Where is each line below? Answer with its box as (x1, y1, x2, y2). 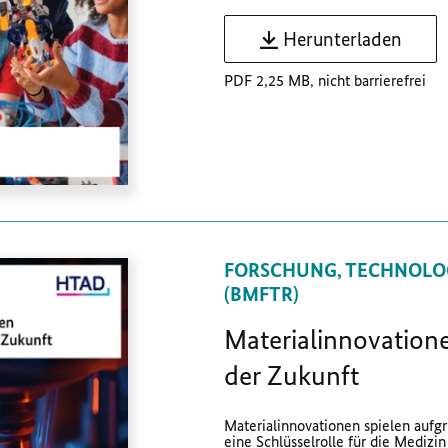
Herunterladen (283, 27, 402, 52)
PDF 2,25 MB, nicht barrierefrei (224, 70, 426, 90)
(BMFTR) (224, 282, 299, 307)
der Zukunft (224, 359, 359, 393)
